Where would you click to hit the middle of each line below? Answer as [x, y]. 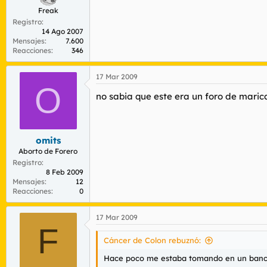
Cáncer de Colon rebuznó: [152, 240]
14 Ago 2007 [63, 32]
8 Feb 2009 [65, 172]
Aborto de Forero [48, 151]
